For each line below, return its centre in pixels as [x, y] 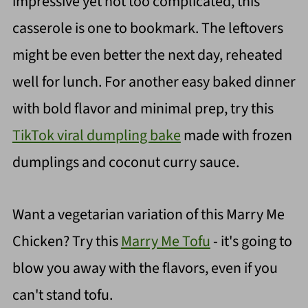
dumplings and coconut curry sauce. [125, 163]
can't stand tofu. [62, 295]
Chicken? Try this [66, 242]
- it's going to [251, 242]
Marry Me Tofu [165, 242]
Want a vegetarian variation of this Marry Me [148, 215]
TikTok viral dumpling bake [96, 136]
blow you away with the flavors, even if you [145, 268]
